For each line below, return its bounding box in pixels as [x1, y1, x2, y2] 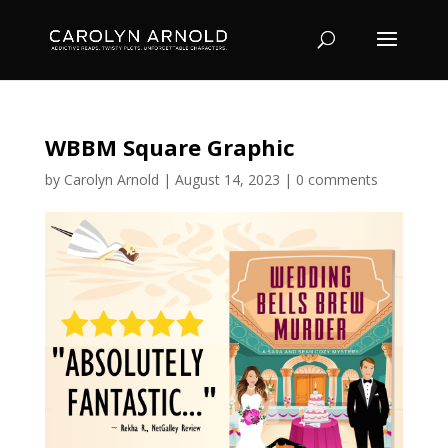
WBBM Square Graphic [44, 132, 295, 162]
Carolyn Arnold [63, 170, 159, 189]
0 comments [295, 170, 378, 189]
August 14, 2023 [174, 170, 280, 189]
